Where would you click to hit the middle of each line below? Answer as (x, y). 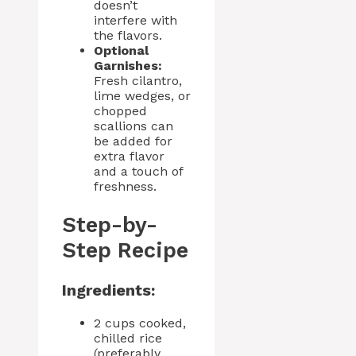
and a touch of (138, 172)
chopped (120, 111)
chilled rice (128, 338)
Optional (121, 51)
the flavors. (128, 36)
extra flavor (129, 157)
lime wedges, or (142, 96)
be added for (133, 141)
